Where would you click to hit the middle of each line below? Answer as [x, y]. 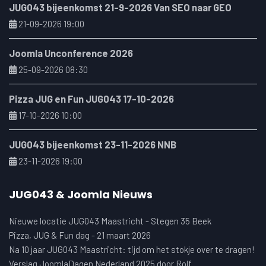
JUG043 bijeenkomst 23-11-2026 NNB [93, 145]
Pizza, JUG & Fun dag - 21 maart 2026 [80, 235]
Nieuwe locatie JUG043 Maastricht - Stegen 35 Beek [110, 221]
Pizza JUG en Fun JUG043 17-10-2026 [91, 99]
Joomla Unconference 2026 [71, 53]
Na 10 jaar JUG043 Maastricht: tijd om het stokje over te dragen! [132, 250]
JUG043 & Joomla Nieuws [81, 195]
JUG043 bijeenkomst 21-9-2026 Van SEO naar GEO [120, 7]
